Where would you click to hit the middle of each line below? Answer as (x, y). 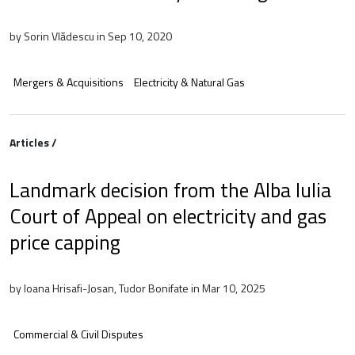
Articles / (33, 142)
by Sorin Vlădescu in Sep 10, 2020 (91, 36)
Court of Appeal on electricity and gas (168, 216)
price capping (65, 242)
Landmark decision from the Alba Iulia (170, 189)
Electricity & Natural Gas (189, 82)
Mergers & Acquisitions (69, 82)
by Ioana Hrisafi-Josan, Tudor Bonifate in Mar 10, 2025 (137, 288)
